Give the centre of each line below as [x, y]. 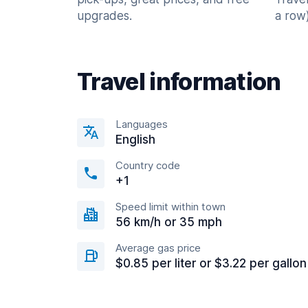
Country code [148, 165]
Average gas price [158, 248]
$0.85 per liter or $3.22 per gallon [211, 263]
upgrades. [104, 16]
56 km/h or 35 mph [169, 222]
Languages [142, 124]
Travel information [179, 81]
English [135, 140]
